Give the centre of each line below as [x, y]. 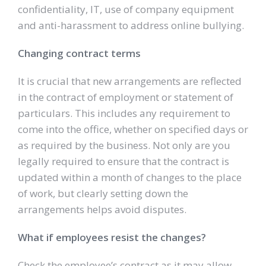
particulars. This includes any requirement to [124, 113]
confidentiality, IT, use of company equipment [126, 9]
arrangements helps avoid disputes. [102, 210]
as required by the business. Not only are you [124, 145]
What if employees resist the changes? [112, 237]
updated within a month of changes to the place [130, 178]
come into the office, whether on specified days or [133, 129]
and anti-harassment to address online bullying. [131, 26]
